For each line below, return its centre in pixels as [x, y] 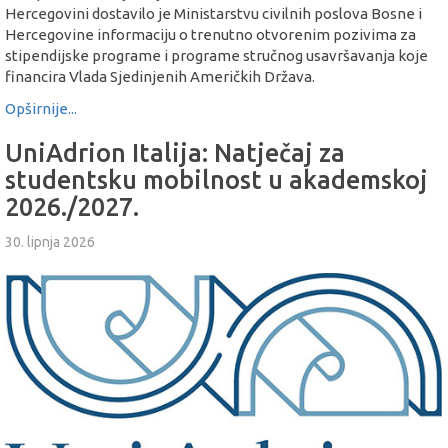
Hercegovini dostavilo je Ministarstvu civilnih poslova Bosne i [213, 14]
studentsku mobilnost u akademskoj [216, 179]
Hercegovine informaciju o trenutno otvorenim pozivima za [210, 35]
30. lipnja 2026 [50, 242]
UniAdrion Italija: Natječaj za [175, 152]
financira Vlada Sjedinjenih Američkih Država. [160, 77]
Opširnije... [41, 108]
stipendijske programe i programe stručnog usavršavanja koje [216, 56]
